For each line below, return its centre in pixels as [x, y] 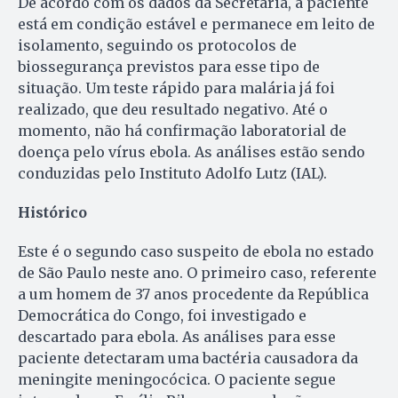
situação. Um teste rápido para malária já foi [176, 88]
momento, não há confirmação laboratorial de [182, 130]
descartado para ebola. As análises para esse [177, 336]
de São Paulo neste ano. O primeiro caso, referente [197, 272]
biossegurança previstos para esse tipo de [169, 66]
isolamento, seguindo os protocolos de [157, 45]
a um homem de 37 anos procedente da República [193, 294]
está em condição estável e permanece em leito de [196, 24]
